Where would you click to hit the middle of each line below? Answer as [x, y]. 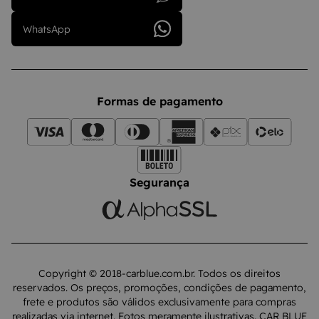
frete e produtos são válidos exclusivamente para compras [159, 302]
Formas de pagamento [159, 101]
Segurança [159, 182]
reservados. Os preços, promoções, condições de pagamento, [159, 288]
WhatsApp [47, 29]
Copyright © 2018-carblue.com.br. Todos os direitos [159, 273]
